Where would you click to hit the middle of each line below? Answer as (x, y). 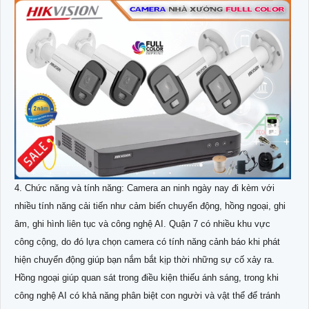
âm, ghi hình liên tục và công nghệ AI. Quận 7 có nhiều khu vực (142, 223)
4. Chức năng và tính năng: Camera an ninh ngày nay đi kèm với (144, 188)
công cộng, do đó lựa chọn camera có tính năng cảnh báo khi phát (147, 241)
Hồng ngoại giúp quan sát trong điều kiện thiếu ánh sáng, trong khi (147, 277)
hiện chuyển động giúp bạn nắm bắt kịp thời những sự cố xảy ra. (144, 259)
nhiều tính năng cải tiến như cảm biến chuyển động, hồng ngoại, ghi (150, 206)
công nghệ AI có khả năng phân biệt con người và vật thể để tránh (147, 295)
